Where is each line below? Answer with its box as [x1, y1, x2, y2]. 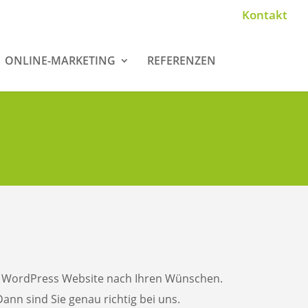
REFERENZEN [146, 52, 216, 68]
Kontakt [242, 6, 287, 23]
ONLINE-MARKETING [4, 52, 115, 68]
